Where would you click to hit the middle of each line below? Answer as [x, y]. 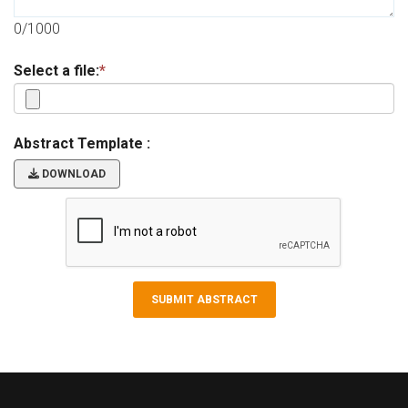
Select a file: [56, 71]
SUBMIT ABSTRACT [204, 300]
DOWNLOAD [72, 174]
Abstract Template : [82, 143]
